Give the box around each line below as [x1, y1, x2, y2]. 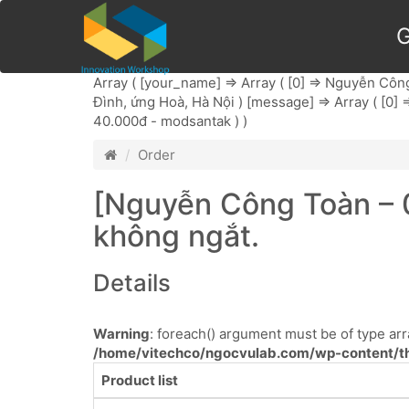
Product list [101, 372, 178, 389]
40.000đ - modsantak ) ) [93, 112, 247, 130]
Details [93, 268, 171, 297]
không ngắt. [93, 218, 259, 254]
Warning [93, 325, 150, 342]
